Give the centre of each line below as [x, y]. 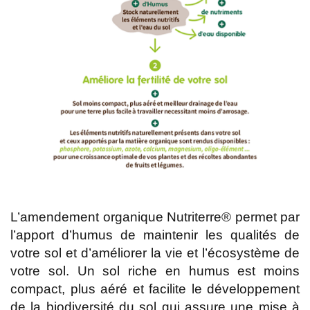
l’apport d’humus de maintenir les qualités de [155, 235]
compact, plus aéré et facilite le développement [155, 289]
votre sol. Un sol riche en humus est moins [155, 271]
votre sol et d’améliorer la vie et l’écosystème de [155, 253]
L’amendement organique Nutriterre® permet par [155, 217]
